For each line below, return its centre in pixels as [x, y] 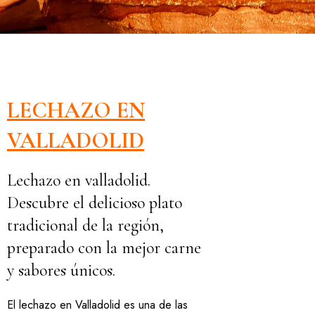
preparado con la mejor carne [104, 248]
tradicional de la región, [85, 225]
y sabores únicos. [61, 270]
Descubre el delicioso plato [95, 203]
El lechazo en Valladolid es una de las [97, 305]
